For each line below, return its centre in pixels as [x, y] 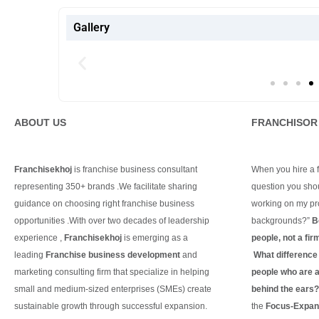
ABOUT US [40, 122]
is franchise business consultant [135, 169]
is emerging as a [156, 237]
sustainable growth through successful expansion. [111, 306]
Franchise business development [112, 255]
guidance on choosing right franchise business [104, 203]
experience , [39, 237]
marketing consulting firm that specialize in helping [112, 272]
